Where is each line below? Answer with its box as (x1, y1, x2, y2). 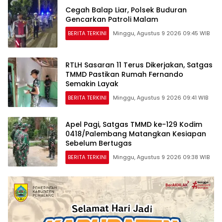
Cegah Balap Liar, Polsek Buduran (65, 5, 187, 15)
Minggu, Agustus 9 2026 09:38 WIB (113, 153, 210, 161)
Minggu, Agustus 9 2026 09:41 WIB (113, 93, 208, 102)
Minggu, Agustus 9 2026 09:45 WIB (113, 29, 210, 38)
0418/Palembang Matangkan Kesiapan (65, 128, 206, 139)
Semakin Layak (65, 78, 118, 89)
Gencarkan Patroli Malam (65, 14, 158, 25)
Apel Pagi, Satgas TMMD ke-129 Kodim (65, 119, 202, 129)
